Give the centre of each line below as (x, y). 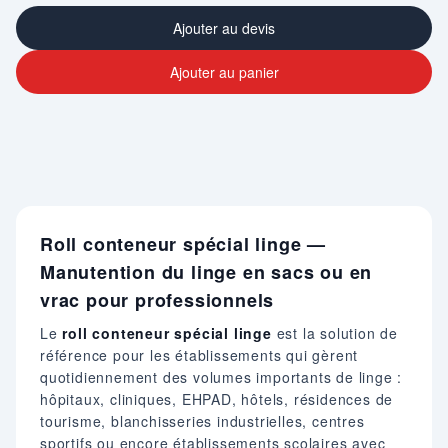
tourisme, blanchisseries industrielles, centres (202, 420)
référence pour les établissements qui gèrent (199, 354)
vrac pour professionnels (157, 300)
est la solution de (335, 332)
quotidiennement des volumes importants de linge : (221, 376)
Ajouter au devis (224, 28)
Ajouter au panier (224, 72)
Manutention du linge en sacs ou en (206, 272)
